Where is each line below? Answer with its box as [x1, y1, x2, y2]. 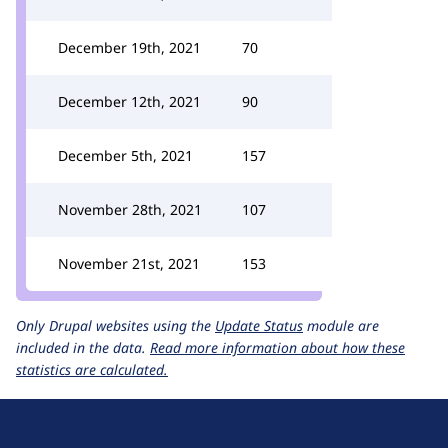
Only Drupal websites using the [16, 316, 215, 335]
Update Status [215, 316, 303, 335]
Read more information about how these [150, 338, 405, 357]
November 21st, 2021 [58, 254, 200, 273]
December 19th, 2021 [58, 38, 201, 57]
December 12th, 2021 [58, 92, 201, 111]
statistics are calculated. [16, 360, 168, 379]
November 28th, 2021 [58, 200, 202, 219]
